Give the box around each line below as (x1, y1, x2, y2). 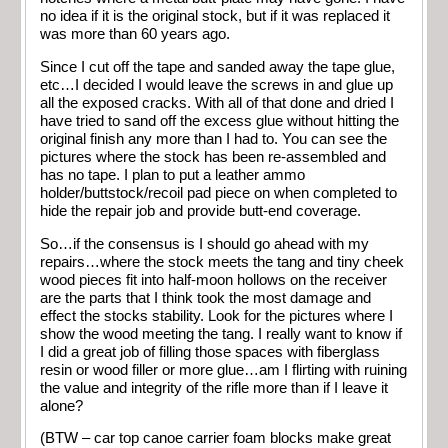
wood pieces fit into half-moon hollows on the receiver (40, 271, 387, 288)
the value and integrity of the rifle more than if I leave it (40, 379, 388, 396)
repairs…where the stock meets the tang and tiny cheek (40, 253, 404, 270)
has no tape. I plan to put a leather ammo (40, 166, 305, 183)
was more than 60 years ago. (40, 26, 230, 43)
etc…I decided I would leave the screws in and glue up (40, 76, 393, 93)
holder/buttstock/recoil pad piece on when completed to (40, 184, 397, 201)
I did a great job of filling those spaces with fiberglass (40, 343, 380, 360)
